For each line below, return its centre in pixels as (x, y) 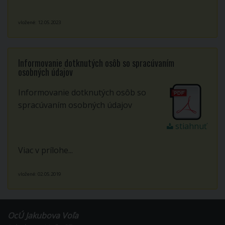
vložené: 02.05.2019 (39, 174)
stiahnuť (190, 126)
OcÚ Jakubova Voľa (43, 215)
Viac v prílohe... (45, 150)
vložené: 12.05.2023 (39, 22)
